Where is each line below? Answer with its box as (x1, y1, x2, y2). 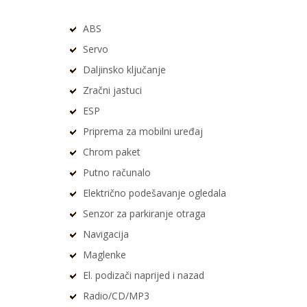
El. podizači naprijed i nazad (83, 269, 204, 282)
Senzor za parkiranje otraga (83, 207, 206, 221)
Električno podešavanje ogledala (83, 186, 226, 200)
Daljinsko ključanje (83, 63, 166, 77)
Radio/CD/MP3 (83, 289, 149, 303)
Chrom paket (83, 145, 140, 159)
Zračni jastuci (83, 84, 142, 97)
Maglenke (83, 248, 126, 262)
